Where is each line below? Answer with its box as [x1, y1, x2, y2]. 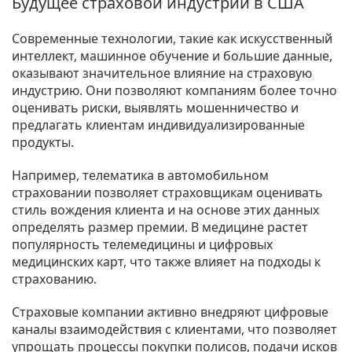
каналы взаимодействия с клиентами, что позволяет [12, 320, 337, 338]
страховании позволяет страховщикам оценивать [12, 183, 323, 201]
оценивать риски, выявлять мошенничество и [12, 98, 299, 116]
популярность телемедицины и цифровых [12, 235, 273, 253]
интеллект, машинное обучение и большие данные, [12, 46, 332, 64]
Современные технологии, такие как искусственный [12, 29, 332, 47]
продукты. [12, 133, 74, 151]
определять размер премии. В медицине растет [12, 218, 308, 236]
